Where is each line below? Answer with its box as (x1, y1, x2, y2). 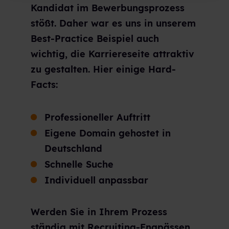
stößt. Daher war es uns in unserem (31, 17, 196, 30)
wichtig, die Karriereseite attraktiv (31, 48, 194, 60)
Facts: (31, 79, 58, 91)
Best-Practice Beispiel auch (31, 33, 159, 45)
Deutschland (44, 142, 102, 154)
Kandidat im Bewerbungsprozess (31, 2, 185, 14)
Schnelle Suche (44, 158, 113, 170)
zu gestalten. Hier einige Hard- (31, 63, 176, 76)
